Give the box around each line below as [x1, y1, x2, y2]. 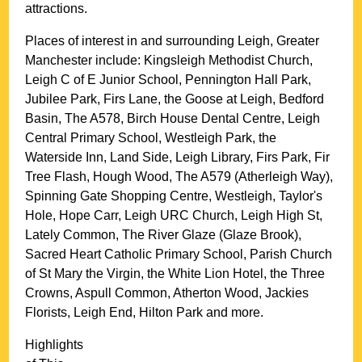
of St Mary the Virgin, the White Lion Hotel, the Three [25, 267, 326, 281]
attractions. [25, 2, 88, 16]
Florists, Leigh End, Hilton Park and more [25, 305, 261, 320]
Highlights [25, 338, 84, 352]
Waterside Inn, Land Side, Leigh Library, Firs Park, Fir [25, 150, 330, 165]
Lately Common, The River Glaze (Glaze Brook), [25, 228, 302, 242]
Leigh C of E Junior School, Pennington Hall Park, [25, 73, 312, 87]
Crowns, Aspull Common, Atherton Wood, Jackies [25, 286, 309, 301]
